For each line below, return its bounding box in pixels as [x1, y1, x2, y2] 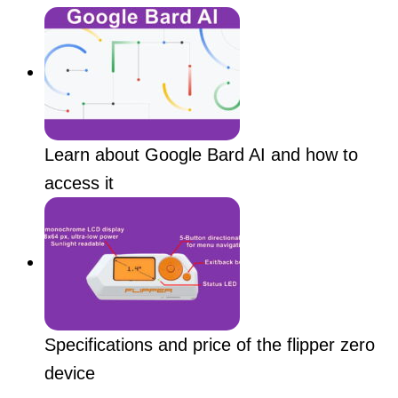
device [44, 362, 95, 383]
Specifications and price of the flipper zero [44, 334, 375, 354]
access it [44, 172, 114, 193]
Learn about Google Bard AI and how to [44, 144, 358, 164]
